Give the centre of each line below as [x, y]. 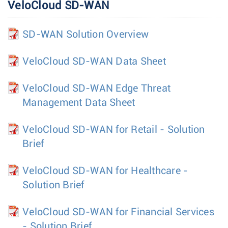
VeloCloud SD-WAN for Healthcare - [105, 171]
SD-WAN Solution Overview [85, 34]
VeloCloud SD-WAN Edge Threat [96, 88]
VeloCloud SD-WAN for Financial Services [118, 212]
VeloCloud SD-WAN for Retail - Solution [114, 130]
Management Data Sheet [79, 103]
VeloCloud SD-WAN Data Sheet [94, 61]
